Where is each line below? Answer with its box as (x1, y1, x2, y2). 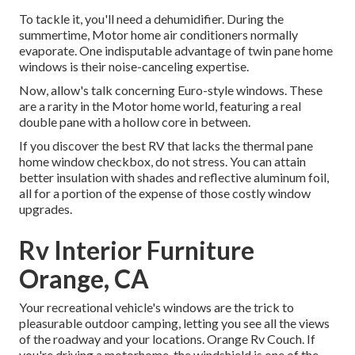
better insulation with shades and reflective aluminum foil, (19, 170, 329, 185)
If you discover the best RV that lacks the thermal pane (19, 138, 313, 154)
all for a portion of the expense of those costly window (19, 185, 311, 201)
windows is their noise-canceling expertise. (19, 59, 249, 74)
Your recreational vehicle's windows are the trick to (19, 300, 294, 315)
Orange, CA (19, 263, 149, 295)
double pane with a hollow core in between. (19, 114, 250, 130)
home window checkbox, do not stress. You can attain (19, 154, 306, 170)
